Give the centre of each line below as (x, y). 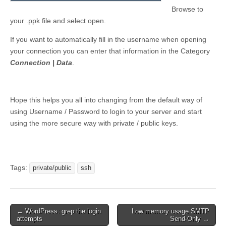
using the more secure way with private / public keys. (94, 123)
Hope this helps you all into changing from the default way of (106, 100)
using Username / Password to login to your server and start (106, 112)
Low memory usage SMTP (171, 211)
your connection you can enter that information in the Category (110, 51)
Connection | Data (41, 63)
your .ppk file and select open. (58, 21)
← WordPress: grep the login (59, 211)
